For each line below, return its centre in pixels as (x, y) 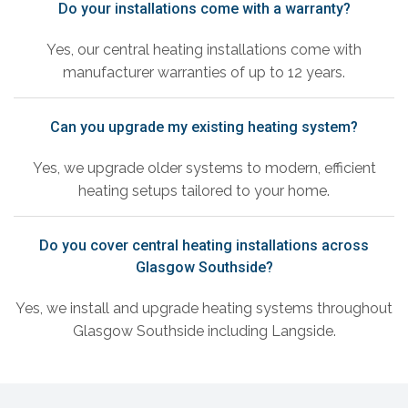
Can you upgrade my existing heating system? (204, 127)
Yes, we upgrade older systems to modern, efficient (204, 168)
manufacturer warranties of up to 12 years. (204, 73)
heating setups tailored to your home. (204, 191)
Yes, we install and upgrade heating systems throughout (204, 309)
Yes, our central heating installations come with (204, 50)
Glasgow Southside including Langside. (204, 331)
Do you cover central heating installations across (204, 246)
